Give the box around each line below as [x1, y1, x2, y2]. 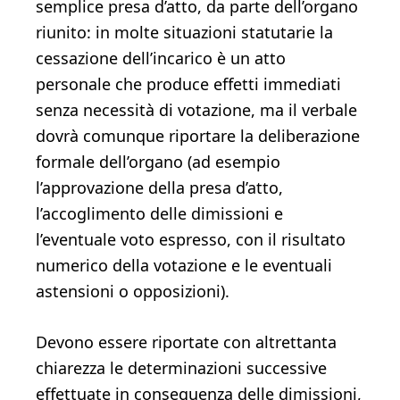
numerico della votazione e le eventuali [36, 254, 332, 276]
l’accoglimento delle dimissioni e [36, 203, 283, 224]
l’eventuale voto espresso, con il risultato [36, 229, 346, 250]
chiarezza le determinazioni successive [36, 357, 327, 379]
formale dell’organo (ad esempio [36, 151, 280, 172]
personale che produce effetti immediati [36, 73, 341, 95]
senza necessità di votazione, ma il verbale [36, 99, 357, 121]
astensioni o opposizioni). [36, 280, 229, 302]
